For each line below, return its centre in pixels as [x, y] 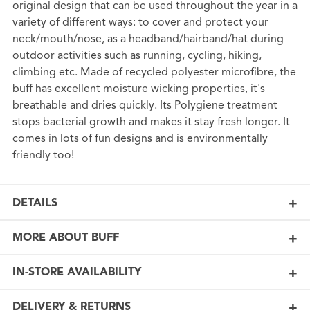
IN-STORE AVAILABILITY [76, 272]
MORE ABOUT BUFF [65, 238]
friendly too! [43, 155]
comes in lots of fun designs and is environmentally [140, 139]
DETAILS [35, 202]
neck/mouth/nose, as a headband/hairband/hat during [148, 39]
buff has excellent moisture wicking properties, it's [138, 89]
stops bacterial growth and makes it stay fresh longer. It [151, 122]
